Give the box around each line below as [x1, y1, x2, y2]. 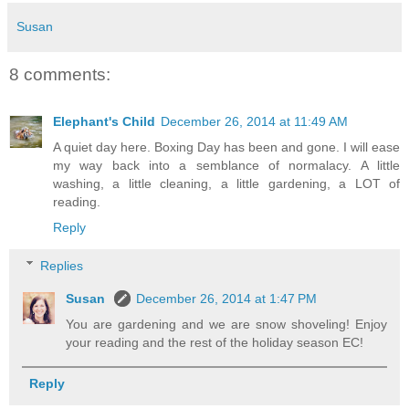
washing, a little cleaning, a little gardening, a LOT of [53, 175, 400, 191]
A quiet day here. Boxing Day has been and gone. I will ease [53, 139, 400, 154]
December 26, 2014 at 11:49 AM [161, 113, 348, 129]
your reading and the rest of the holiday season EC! [66, 334, 364, 350]
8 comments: [9, 64, 110, 84]
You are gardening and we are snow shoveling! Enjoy [66, 316, 387, 331]
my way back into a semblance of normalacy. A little [53, 157, 400, 173]
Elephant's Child [53, 113, 155, 129]
